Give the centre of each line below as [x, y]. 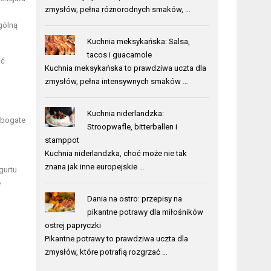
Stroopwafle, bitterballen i [132, 126]
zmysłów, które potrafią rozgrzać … [106, 252]
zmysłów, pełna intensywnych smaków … [117, 81]
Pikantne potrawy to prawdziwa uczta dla [117, 238]
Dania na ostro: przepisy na [134, 198]
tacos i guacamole [119, 54]
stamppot [62, 140]
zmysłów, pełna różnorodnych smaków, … [118, 9]
